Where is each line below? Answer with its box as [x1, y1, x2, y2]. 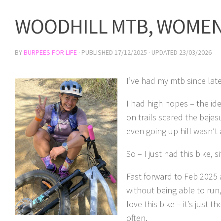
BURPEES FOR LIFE [24, 48, 77, 57]
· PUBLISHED [78, 48, 114, 57]
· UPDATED [147, 48, 179, 57]
